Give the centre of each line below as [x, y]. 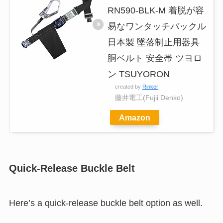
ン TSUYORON [138, 74]
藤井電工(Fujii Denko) [149, 98]
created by [128, 87]
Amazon [134, 118]
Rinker [150, 87]
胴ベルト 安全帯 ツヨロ [155, 58]
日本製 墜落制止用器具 [153, 43]
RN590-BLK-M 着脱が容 [156, 11]
